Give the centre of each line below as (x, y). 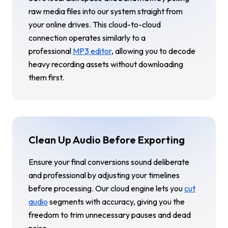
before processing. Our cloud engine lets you (106, 188)
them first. (46, 77)
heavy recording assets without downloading (106, 64)
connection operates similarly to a (87, 37)
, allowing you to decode (153, 51)
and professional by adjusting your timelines (104, 175)
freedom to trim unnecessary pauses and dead (110, 215)
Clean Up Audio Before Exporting (107, 139)
